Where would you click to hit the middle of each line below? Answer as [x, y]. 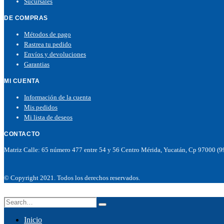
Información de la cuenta [57, 97]
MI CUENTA [22, 81]
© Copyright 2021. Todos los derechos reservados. [72, 178]
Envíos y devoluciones [55, 54]
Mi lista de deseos [48, 117]
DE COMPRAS [26, 18]
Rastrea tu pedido [48, 44]
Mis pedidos [41, 107]
